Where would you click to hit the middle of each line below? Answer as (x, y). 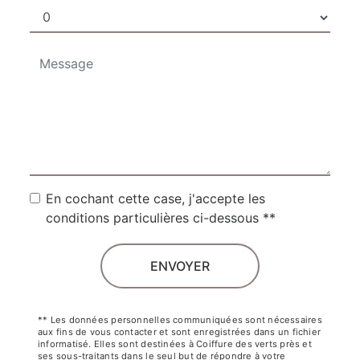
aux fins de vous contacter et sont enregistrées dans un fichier (180, 331)
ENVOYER (180, 266)
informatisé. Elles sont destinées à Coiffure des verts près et (175, 344)
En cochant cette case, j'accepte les (155, 198)
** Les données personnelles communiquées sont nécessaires (180, 319)
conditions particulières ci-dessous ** (161, 217)
